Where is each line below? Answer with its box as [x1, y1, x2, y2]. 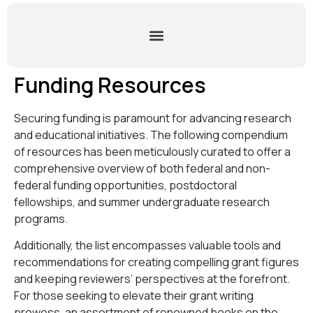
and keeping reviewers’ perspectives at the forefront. [14, 271, 290, 287]
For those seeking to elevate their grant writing [14, 288, 254, 304]
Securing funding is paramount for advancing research [14, 110, 291, 126]
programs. [14, 211, 68, 226]
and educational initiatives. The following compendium [14, 127, 288, 143]
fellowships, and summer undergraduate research [14, 194, 270, 210]
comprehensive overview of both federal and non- [14, 161, 270, 176]
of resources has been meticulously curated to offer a [14, 144, 291, 159]
